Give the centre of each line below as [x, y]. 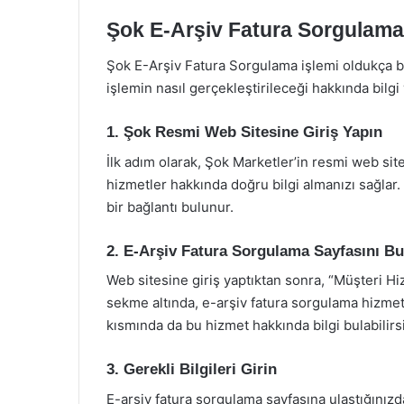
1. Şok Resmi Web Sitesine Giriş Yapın [244, 132]
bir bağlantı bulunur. [170, 207]
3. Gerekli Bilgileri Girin [192, 369]
